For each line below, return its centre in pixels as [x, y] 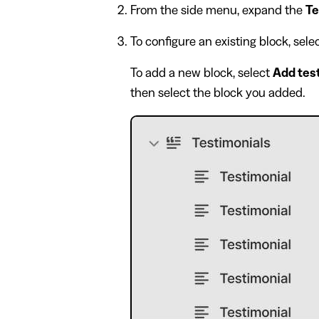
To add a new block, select [201, 73]
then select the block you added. [218, 93]
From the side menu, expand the [218, 10]
